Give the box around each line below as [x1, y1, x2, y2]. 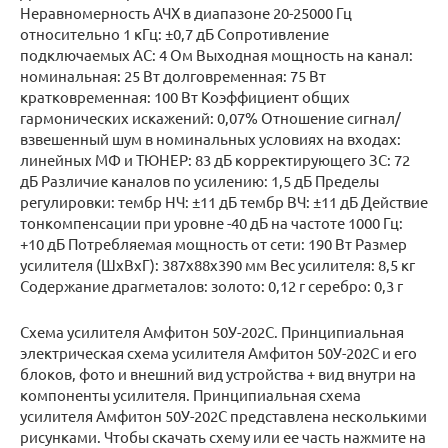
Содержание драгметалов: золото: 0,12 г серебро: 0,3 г [20, 276, 403, 296]
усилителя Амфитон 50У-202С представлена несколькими [20, 406, 427, 426]
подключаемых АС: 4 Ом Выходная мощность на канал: [20, 45, 413, 65]
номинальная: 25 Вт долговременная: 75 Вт [20, 66, 326, 86]
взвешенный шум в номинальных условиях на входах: [20, 129, 401, 149]
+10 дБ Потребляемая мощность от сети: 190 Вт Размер [20, 234, 407, 254]
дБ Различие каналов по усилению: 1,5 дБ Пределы [20, 171, 379, 191]
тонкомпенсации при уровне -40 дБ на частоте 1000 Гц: [20, 213, 403, 233]
